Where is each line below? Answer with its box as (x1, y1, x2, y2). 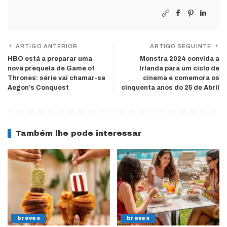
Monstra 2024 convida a (140, 55, 219, 62)
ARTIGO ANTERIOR (16, 43, 78, 49)
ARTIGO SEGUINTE (149, 43, 211, 49)
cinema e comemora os (143, 74, 219, 82)
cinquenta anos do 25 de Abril (121, 84, 219, 91)
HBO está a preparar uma (8, 55, 92, 62)
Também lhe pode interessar (15, 129, 141, 137)
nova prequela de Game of (8, 64, 95, 72)
